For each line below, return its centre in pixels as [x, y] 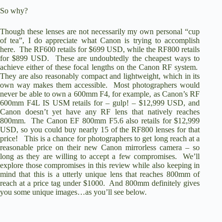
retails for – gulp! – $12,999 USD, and [135, 103]
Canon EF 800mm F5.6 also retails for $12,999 [123, 120]
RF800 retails [179, 49]
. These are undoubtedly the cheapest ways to [124, 58]
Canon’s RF [181, 94]
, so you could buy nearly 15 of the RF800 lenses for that [108, 129]
